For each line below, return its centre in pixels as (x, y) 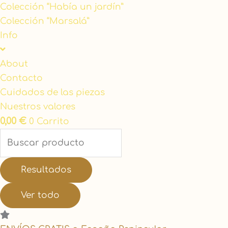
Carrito (53, 122)
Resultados (46, 169)
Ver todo (40, 195)
